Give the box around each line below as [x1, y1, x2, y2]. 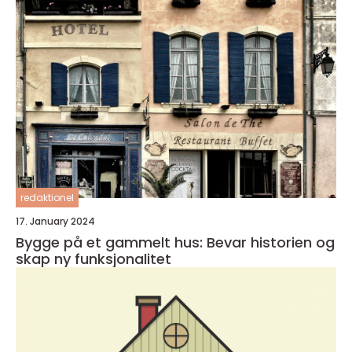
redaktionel [20, 190, 74, 204]
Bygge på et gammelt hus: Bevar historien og [16, 232, 335, 252]
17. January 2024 [16, 214, 95, 228]
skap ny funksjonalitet [16, 248, 171, 269]
